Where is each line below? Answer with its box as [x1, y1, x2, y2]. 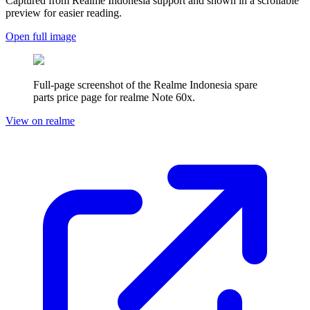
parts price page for [33, 91, 120, 104]
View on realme [6, 115, 75, 127]
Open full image [6, 30, 76, 43]
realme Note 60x [120, 91, 192, 104]
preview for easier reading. [6, 7, 122, 19]
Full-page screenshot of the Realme [33, 79, 190, 91]
